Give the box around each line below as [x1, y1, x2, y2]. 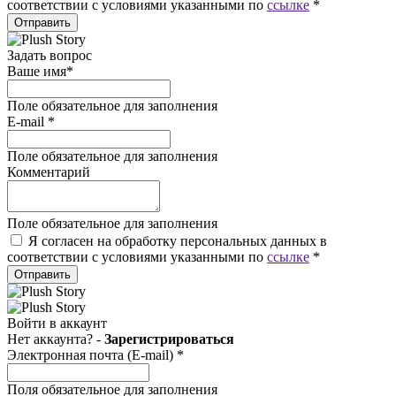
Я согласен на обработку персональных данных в [28, 233, 327, 248]
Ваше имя [7, 64, 66, 79]
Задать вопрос [7, 48, 92, 63]
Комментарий [7, 164, 90, 179]
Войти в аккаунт [7, 316, 107, 331]
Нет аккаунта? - [7, 331, 104, 346]
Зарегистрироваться [104, 331, 234, 346]
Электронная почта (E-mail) [7, 347, 177, 362]
